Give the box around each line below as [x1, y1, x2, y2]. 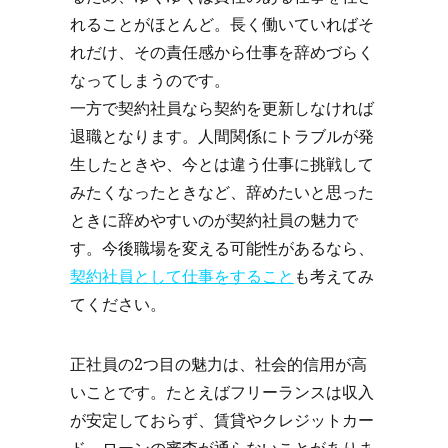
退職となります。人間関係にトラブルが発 [70, 125, 374, 147]
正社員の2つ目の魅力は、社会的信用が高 [70, 353, 367, 375]
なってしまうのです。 [70, 69, 230, 91]
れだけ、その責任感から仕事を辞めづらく [70, 41, 374, 63]
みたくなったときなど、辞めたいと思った [70, 181, 374, 203]
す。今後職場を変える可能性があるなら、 [70, 237, 374, 259]
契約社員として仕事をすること [70, 265, 294, 287]
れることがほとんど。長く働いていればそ [70, 13, 374, 35]
